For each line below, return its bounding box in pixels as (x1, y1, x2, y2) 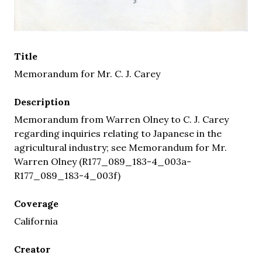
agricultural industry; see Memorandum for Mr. (14, 142, 227, 154)
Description (14, 96, 70, 108)
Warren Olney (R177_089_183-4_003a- (14, 156, 191, 168)
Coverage (14, 198, 58, 210)
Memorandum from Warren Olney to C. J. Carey (14, 113, 229, 126)
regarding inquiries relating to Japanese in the (14, 127, 222, 140)
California (14, 215, 58, 227)
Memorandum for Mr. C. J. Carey (14, 68, 160, 80)
